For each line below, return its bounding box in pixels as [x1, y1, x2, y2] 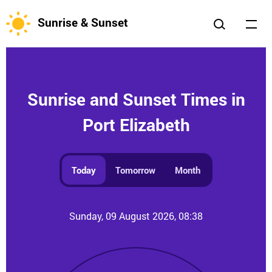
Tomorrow [115, 164, 155, 176]
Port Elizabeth [82, 114, 190, 136]
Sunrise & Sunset [38, 15, 128, 30]
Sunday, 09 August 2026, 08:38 [69, 209, 203, 222]
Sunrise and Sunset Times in [27, 88, 245, 110]
